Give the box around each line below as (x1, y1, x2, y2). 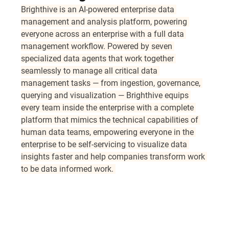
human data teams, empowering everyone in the (21, 127, 196, 137)
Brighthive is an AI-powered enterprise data (21, 5, 177, 14)
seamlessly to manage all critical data (21, 66, 160, 76)
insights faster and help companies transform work (21, 152, 208, 162)
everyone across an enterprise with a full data (21, 29, 187, 39)
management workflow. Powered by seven (21, 41, 175, 51)
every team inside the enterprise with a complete (21, 103, 196, 112)
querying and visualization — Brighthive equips (21, 90, 191, 100)
